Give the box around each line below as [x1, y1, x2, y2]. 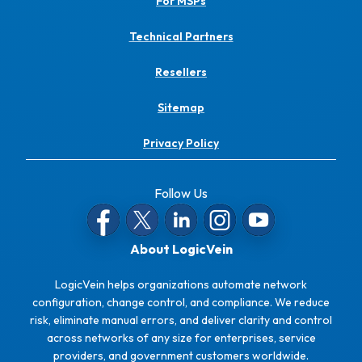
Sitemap [158, 100, 204, 116]
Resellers [155, 65, 207, 80]
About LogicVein [129, 241, 233, 258]
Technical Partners [128, 29, 234, 44]
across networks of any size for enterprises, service [46, 330, 316, 346]
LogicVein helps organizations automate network [55, 277, 307, 293]
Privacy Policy [143, 136, 219, 151]
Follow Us [154, 185, 208, 202]
